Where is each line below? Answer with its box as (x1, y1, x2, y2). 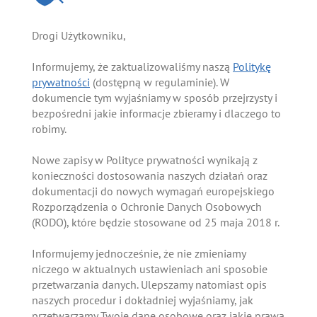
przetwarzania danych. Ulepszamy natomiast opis (32, 277, 267, 292)
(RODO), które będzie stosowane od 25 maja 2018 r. (32, 215, 279, 230)
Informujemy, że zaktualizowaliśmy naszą (32, 59, 233, 74)
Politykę (233, 59, 271, 74)
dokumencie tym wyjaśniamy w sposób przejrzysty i (32, 91, 277, 105)
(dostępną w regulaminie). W (90, 75, 229, 90)
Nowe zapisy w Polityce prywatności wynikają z (32, 153, 258, 168)
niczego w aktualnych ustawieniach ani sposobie (32, 262, 267, 277)
